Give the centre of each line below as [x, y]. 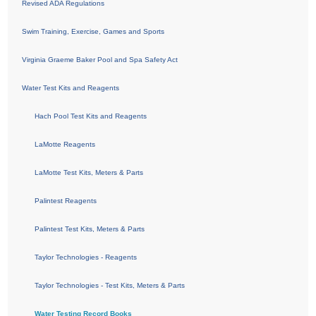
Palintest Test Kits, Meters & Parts [90, 229]
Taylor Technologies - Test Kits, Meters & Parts [110, 285]
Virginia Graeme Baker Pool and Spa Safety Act [100, 59]
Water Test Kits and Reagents [71, 87]
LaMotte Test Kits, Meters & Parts [89, 172]
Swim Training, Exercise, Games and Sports [93, 31]
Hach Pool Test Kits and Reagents [91, 116]
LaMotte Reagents [65, 144]
